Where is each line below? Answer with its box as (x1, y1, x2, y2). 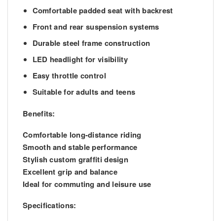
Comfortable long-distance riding (23, 129, 142, 140)
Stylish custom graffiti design (23, 153, 128, 165)
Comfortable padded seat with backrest (32, 5, 173, 16)
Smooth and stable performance (23, 141, 138, 152)
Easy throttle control (32, 70, 106, 81)
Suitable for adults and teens (32, 86, 136, 98)
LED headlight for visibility (32, 54, 128, 65)
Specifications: (23, 199, 76, 211)
